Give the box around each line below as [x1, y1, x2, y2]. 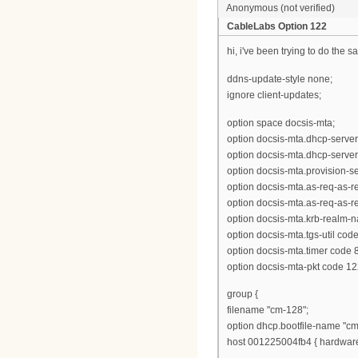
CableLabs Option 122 [227, 21, 327, 33]
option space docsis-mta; [227, 117, 335, 129]
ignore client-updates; [227, 89, 321, 101]
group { [227, 288, 258, 300]
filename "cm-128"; [227, 304, 308, 316]
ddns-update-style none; [227, 73, 332, 85]
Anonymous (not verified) [226, 2, 335, 14]
